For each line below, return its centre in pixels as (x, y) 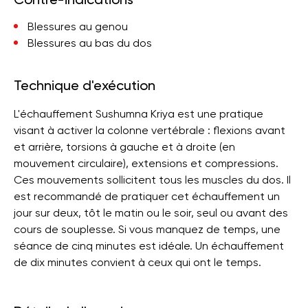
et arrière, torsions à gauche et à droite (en (124, 147)
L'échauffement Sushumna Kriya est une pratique (139, 114)
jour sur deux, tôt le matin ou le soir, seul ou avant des (151, 213)
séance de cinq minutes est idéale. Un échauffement (149, 246)
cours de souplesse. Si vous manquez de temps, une (147, 229)
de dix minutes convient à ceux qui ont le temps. (137, 262)
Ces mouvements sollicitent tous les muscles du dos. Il (152, 180)
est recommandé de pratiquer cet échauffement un (147, 196)
